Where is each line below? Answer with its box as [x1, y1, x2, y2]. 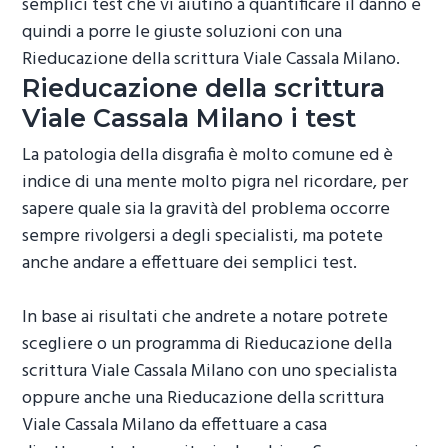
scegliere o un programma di [22, 330, 245, 360]
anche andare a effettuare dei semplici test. [22, 249, 358, 279]
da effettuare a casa [175, 411, 328, 441]
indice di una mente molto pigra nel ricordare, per [22, 168, 409, 198]
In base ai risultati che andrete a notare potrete [22, 303, 389, 333]
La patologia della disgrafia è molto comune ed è [22, 141, 394, 171]
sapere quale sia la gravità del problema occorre [22, 195, 391, 225]
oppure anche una [22, 384, 168, 414]
